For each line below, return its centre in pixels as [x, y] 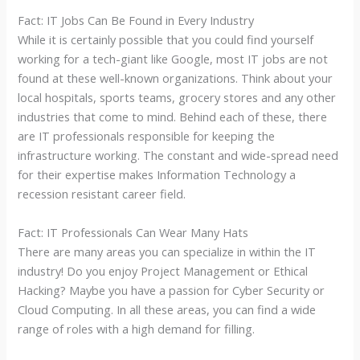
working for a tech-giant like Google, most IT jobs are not [173, 59]
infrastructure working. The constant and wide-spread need [178, 155]
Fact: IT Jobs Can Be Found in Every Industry [136, 20]
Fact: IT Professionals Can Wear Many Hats [133, 232]
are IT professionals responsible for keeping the [147, 136]
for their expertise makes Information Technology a [157, 175]
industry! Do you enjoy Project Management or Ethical [163, 270]
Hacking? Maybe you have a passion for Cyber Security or [172, 290]
